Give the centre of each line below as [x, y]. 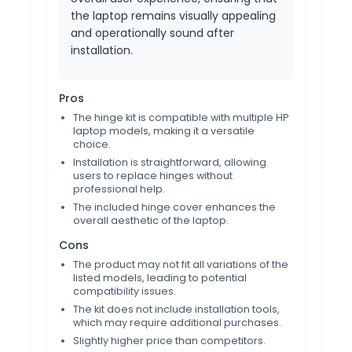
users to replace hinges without [153, 175]
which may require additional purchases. [177, 322]
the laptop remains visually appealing [173, 15]
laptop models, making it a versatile [164, 130]
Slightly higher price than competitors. [169, 340]
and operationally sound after [152, 33]
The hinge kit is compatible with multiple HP [181, 117]
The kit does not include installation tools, [176, 309]
